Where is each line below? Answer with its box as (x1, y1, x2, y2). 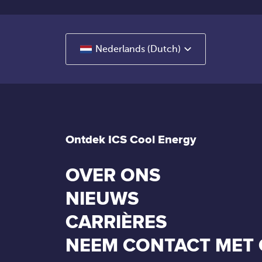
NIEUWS (65, 188, 139, 211)
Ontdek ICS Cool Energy (65, 133, 196, 147)
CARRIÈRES (65, 211, 167, 234)
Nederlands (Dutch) (95, 44, 181, 54)
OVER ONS (65, 164, 160, 187)
